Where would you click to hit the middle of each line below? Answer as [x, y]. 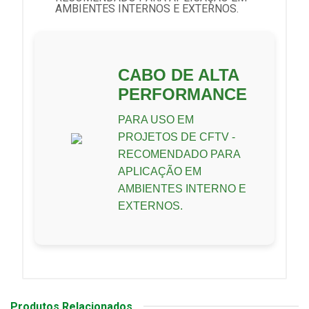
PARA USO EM [156, 119]
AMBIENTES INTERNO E [182, 188]
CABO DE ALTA [178, 74]
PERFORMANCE [182, 94]
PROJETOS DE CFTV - [177, 137]
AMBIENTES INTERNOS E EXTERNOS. [147, 8]
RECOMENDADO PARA [179, 154]
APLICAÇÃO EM [160, 171]
